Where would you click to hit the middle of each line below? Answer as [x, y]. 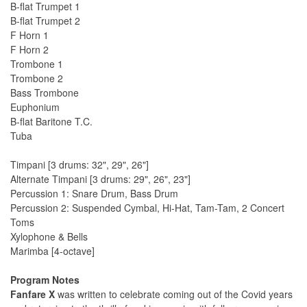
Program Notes [45, 280]
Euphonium [35, 107]
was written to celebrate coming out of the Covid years [174, 294]
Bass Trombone [45, 93]
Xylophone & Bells [49, 237]
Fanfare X [33, 294]
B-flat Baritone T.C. [51, 122]
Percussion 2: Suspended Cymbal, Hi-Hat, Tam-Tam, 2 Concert [147, 208]
